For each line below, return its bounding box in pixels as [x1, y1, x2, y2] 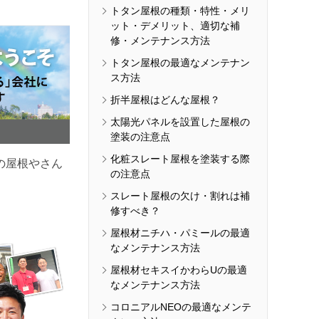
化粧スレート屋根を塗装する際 [110, 153, 250, 165]
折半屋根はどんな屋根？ [110, 94, 220, 106]
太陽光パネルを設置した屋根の [110, 116, 250, 128]
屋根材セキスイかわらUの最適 [110, 264, 247, 276]
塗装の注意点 [110, 131, 170, 143]
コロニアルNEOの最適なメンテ [110, 301, 251, 313]
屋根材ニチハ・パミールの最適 [110, 227, 250, 239]
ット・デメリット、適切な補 [110, 20, 240, 32]
